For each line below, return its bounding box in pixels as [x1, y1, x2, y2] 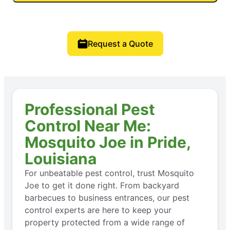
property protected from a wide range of [25, 217, 185, 227]
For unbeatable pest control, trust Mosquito [25, 167, 194, 178]
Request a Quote [87, 38, 153, 49]
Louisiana [25, 149, 97, 168]
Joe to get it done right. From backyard [25, 180, 179, 190]
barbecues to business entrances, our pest [25, 192, 189, 203]
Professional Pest [25, 100, 155, 119]
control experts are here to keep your [25, 204, 171, 215]
